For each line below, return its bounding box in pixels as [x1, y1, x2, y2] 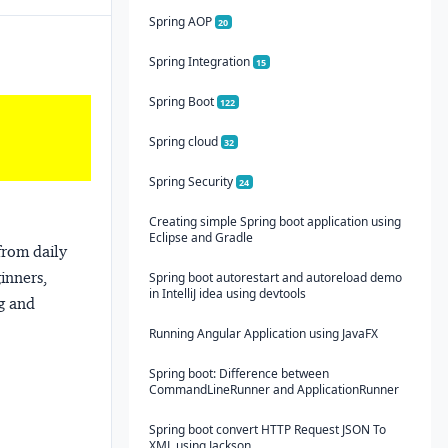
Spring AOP [148, 12, 215, 30]
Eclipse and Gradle [148, 228, 253, 246]
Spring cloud [148, 132, 221, 150]
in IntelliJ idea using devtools [148, 284, 306, 302]
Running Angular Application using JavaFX [148, 324, 378, 342]
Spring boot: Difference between [148, 364, 329, 382]
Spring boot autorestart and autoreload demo [148, 268, 402, 286]
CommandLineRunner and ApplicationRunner [148, 380, 399, 398]
